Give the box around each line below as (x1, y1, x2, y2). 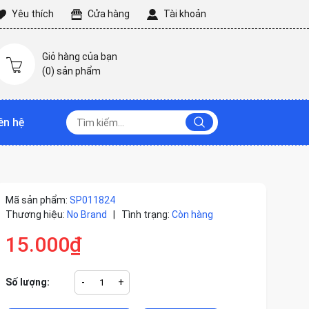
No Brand (66, 209, 109, 220)
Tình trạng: (121, 209, 170, 220)
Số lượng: (5, 277, 50, 288)
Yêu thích (11, 8, 54, 19)
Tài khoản (163, 8, 206, 19)
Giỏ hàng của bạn (42, 50, 117, 62)
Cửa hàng (87, 8, 130, 19)
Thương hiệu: (5, 209, 65, 220)
